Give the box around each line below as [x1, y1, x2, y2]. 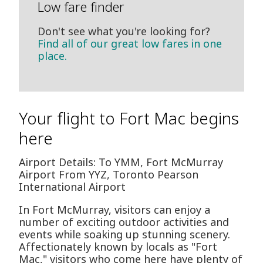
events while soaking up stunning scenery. [19, 227, 230, 242]
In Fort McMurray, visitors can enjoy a [19, 203, 210, 217]
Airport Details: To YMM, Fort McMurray [19, 155, 223, 170]
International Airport [19, 180, 126, 194]
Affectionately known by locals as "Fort [19, 240, 217, 254]
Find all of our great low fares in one [38, 36, 222, 51]
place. [38, 49, 67, 63]
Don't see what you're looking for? [38, 24, 210, 39]
